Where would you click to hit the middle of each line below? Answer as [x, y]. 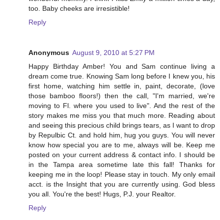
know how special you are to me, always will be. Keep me [122, 145]
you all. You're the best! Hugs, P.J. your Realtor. [102, 194]
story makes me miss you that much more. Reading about [122, 116]
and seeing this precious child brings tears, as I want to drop [122, 125]
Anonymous [49, 53]
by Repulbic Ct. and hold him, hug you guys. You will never [122, 135]
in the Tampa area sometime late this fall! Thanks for [122, 165]
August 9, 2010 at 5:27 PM [113, 53]
